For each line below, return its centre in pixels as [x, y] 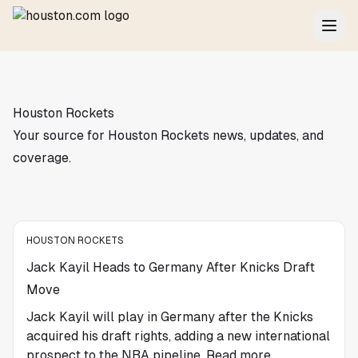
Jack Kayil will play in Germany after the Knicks [170, 317]
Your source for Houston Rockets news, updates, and [168, 135]
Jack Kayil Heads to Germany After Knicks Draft [171, 267]
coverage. [42, 158]
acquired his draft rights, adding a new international [178, 336]
